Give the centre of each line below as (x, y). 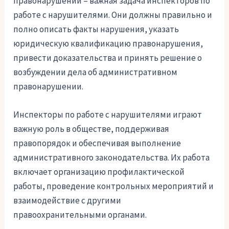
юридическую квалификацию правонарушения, (108, 44)
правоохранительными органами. (80, 215)
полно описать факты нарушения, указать (96, 29)
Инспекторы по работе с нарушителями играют (108, 115)
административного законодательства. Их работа (112, 158)
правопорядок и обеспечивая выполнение (97, 143)
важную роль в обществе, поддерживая (91, 129)
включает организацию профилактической (99, 172)
